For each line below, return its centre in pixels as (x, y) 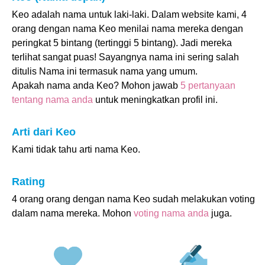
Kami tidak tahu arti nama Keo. (76, 149)
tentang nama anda (52, 100)
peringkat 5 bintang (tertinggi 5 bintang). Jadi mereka (122, 43)
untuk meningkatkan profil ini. (155, 100)
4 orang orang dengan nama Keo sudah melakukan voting (133, 199)
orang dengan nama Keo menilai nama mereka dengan (127, 29)
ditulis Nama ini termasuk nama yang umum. (105, 71)
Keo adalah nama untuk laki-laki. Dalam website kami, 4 (129, 14)
